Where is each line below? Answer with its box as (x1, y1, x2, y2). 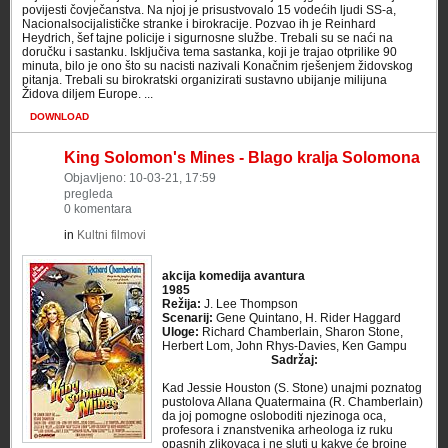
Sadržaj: (270, 353, 318, 367)
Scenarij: (162, 311, 213, 325)
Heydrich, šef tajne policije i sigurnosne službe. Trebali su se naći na (22, 31, 393, 45)
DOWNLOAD (30, 111, 89, 122)
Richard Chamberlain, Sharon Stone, (199, 325, 403, 339)
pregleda (64, 187, 113, 201)
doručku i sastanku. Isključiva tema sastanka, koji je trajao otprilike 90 (22, 45, 397, 59)
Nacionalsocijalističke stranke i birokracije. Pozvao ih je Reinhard (22, 17, 376, 31)
